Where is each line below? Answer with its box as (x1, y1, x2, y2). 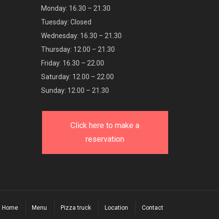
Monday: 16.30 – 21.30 (41, 4, 110, 13)
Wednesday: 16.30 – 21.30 (41, 32, 122, 40)
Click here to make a (70, 121, 140, 131)
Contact (142, 204, 163, 212)
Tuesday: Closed (41, 18, 91, 26)
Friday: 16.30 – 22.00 (41, 59, 104, 67)
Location (105, 204, 128, 212)
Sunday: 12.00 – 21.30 (41, 87, 109, 95)
